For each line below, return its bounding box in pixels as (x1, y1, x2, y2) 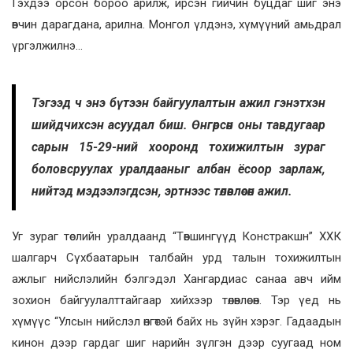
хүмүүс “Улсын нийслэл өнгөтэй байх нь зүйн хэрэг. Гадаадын (12, 314, 341, 329)
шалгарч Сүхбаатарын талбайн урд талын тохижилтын (12, 251, 341, 266)
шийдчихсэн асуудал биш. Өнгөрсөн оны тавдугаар (32, 117, 325, 133)
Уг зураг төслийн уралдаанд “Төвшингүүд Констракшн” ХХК (12, 229, 341, 244)
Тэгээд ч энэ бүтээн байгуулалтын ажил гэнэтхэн (32, 95, 325, 111)
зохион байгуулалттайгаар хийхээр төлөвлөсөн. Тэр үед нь (12, 293, 341, 308)
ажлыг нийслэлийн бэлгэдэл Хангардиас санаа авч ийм (12, 272, 341, 287)
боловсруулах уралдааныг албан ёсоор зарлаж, (32, 162, 325, 177)
